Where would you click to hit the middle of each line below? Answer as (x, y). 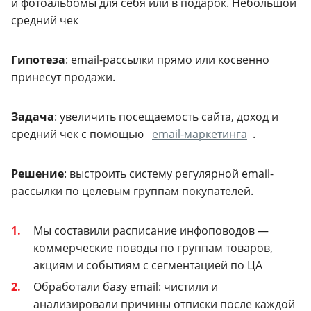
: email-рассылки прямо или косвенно (167, 59)
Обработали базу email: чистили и (126, 287)
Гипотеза (38, 59)
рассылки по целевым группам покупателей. (132, 191)
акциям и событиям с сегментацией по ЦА (148, 265)
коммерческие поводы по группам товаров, (153, 247)
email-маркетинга (200, 134)
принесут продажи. (63, 77)
